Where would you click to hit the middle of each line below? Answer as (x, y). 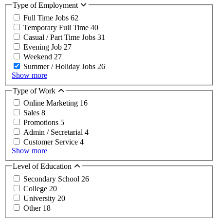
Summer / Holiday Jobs (60, 66)
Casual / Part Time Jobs (60, 37)
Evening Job (44, 47)
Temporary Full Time (57, 27)
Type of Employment (46, 5)
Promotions (42, 123)
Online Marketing (52, 103)
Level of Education (43, 166)
